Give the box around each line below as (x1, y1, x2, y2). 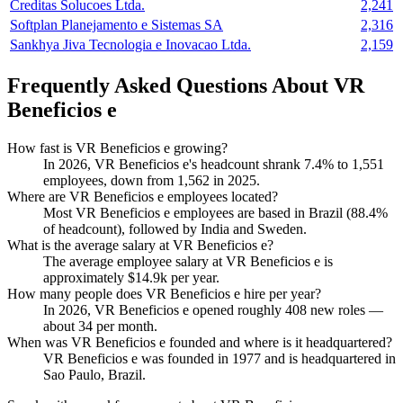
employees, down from (43, 172, 177, 188)
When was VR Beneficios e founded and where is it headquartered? (7, 334, 392, 350)
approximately (43, 269, 128, 285)
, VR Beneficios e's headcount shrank (87, 156, 304, 172)
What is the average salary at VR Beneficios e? (7, 237, 273, 253)
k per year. (160, 269, 219, 285)
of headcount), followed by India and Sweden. (43, 220, 307, 237)
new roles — (307, 301, 383, 318)
